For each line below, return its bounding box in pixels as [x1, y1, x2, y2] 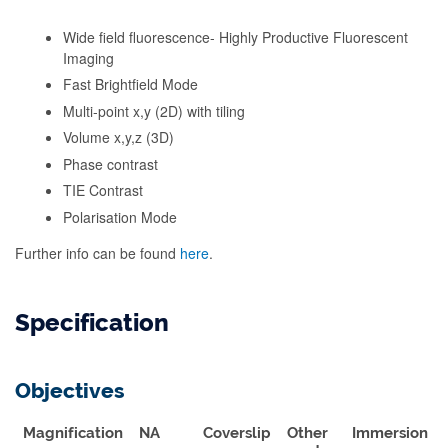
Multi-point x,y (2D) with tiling [63, 100, 245, 121]
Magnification [23, 423, 123, 442]
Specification [15, 308, 169, 337]
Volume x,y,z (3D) [63, 127, 174, 147]
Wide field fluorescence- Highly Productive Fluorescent [63, 26, 408, 47]
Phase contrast [63, 153, 158, 174]
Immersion [352, 423, 428, 442]
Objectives [15, 378, 124, 403]
